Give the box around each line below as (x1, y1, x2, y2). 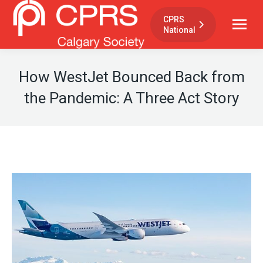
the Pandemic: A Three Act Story (24, 89, 239, 107)
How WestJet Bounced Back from (18, 68, 245, 86)
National (163, 25, 195, 35)
